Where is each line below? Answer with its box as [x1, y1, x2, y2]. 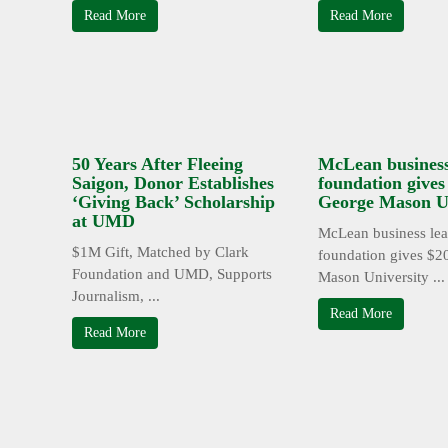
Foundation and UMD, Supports [72, 266, 272, 283]
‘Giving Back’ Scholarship [72, 192, 275, 213]
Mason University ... [318, 269, 445, 286]
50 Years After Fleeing [72, 154, 243, 175]
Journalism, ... [72, 288, 160, 305]
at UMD [72, 211, 135, 232]
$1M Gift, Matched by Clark [72, 244, 249, 261]
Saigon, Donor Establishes [72, 173, 274, 194]
